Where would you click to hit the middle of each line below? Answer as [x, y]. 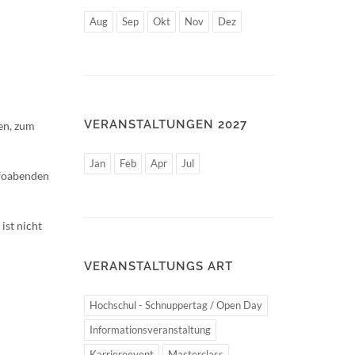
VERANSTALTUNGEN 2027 [166, 124]
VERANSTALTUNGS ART [158, 266]
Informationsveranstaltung [150, 330]
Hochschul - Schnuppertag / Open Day [176, 305]
